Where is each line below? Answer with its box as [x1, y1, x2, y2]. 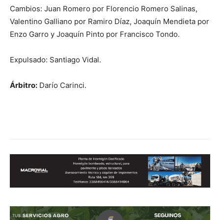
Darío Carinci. [37, 80, 86, 90]
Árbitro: [10, 80, 37, 90]
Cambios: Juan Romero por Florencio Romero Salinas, [10, 3, 197, 13]
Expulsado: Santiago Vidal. [10, 55, 101, 64]
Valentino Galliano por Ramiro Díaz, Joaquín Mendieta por [10, 16, 209, 26]
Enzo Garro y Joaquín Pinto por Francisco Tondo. [10, 29, 180, 39]
